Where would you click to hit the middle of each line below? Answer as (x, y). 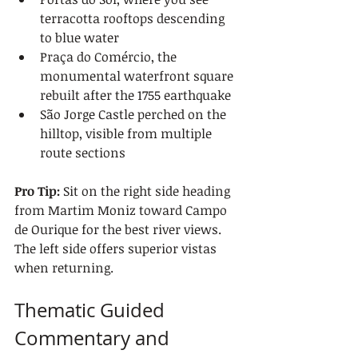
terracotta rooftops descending (134, 18)
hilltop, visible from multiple (127, 133)
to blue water (80, 38)
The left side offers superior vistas (117, 249)
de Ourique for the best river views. (119, 229)
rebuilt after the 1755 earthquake (135, 95)
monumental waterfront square (138, 76)
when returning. (64, 268)
